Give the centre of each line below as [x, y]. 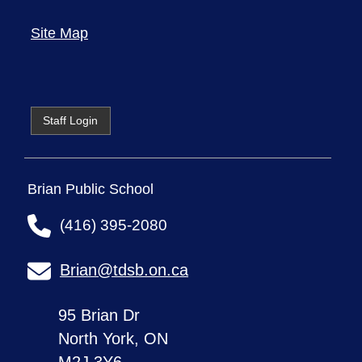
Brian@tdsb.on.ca [124, 270]
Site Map [59, 33]
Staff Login [71, 120]
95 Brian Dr [99, 316]
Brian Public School [91, 189]
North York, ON [114, 339]
